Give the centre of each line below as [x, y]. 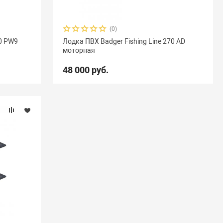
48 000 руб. [85, 70]
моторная [79, 50]
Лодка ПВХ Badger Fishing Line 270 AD [124, 41]
